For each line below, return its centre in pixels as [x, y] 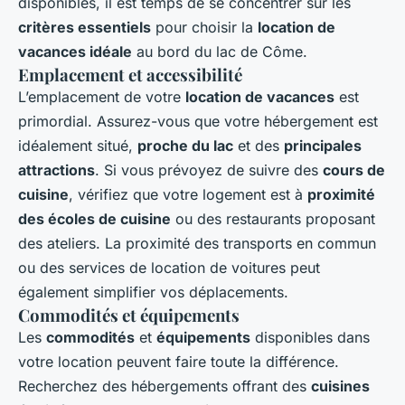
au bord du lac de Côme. [220, 52]
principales [323, 146]
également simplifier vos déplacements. [153, 292]
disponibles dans [310, 338]
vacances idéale [75, 52]
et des [259, 146]
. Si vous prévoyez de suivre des [209, 170]
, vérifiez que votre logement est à [188, 195]
